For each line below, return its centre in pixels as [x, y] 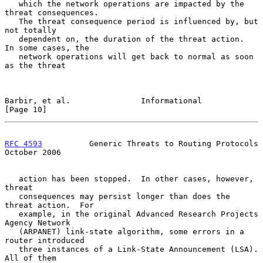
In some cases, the [47, 48]
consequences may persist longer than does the [12, 196]
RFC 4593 [23, 143]
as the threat [35, 65]
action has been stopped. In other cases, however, [12, 178]
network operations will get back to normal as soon [12, 56]
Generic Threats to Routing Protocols [150, 143]
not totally [31, 30]
